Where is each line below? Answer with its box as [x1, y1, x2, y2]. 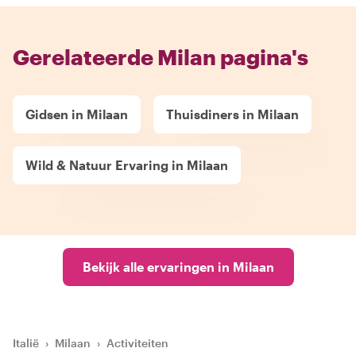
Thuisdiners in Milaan [166, 106, 299, 122]
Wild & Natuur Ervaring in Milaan [25, 157, 228, 172]
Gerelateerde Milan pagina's [13, 44, 308, 69]
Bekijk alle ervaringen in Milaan [82, 259, 274, 274]
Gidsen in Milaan [25, 106, 128, 122]
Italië [13, 336, 39, 350]
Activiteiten [106, 336, 168, 350]
